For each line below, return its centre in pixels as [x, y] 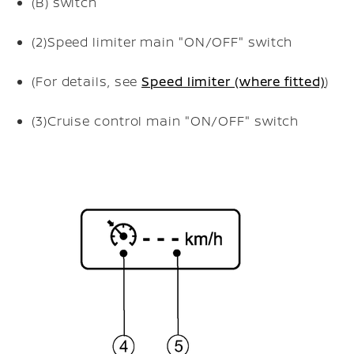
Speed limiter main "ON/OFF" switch [170, 42]
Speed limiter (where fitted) [233, 81]
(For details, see [87, 81]
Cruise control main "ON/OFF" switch [173, 121]
